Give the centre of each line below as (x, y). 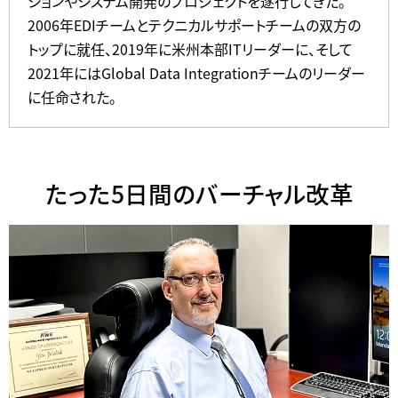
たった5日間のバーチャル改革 (199, 193)
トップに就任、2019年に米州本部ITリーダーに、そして (190, 48)
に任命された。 (72, 96)
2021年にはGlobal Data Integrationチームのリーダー (196, 72)
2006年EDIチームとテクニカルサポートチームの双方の (194, 24)
